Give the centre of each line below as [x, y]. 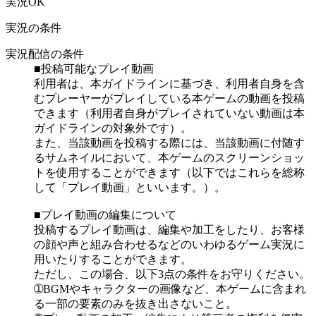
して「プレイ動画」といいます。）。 [130, 187]
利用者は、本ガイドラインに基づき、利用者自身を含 [169, 83]
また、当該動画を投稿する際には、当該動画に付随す [169, 142]
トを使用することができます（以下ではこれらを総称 [169, 172]
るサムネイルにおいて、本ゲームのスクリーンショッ [169, 157]
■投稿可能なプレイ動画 [94, 68]
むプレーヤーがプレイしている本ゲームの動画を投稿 [169, 98]
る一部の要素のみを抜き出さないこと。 [135, 303]
